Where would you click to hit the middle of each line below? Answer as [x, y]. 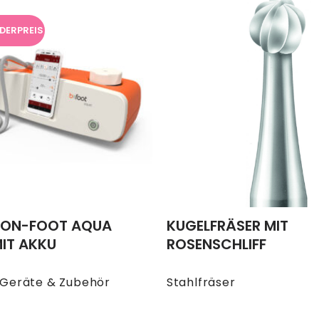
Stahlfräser [201, 283]
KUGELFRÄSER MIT [227, 226]
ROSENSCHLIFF [216, 245]
